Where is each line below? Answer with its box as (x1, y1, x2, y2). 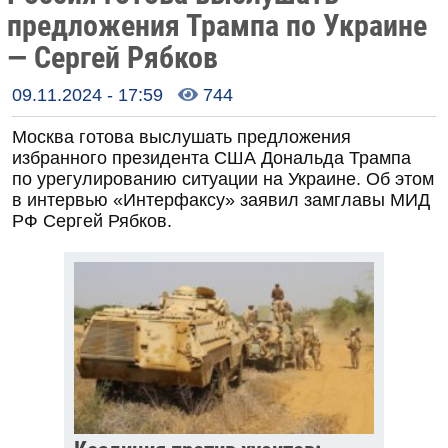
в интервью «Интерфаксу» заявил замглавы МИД (12, 190, 430, 211)
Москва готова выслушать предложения (12, 127, 351, 148)
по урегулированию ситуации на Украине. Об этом (12, 169, 434, 190)
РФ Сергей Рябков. (12, 211, 172, 232)
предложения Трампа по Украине (7, 8, 427, 44)
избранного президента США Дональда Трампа (12, 148, 411, 169)
